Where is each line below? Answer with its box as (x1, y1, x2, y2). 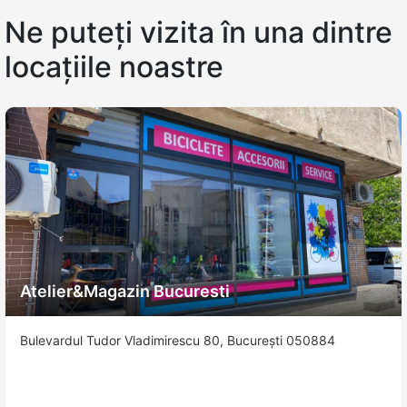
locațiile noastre (5, 49, 223, 84)
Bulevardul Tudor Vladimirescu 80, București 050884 (20, 333, 335, 348)
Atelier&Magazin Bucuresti (20, 282, 230, 301)
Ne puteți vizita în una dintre (5, 15, 392, 50)
